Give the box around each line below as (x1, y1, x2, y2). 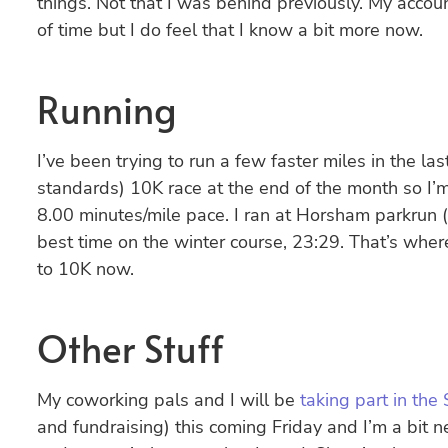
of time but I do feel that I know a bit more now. (36, 18, 423, 43)
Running (36, 83, 176, 135)
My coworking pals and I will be (36, 388, 300, 413)
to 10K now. (36, 257, 134, 282)
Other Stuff (36, 322, 224, 374)
